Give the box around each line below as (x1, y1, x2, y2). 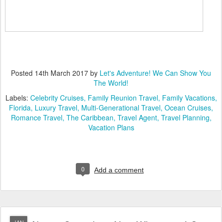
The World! (94, 77, 128, 88)
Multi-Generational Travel (81, 102, 161, 112)
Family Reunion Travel (87, 92, 158, 103)
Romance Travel (10, 112, 62, 122)
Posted (11, 67, 35, 78)
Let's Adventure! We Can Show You (100, 67, 211, 78)
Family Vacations (162, 92, 215, 103)
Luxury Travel (35, 102, 77, 112)
